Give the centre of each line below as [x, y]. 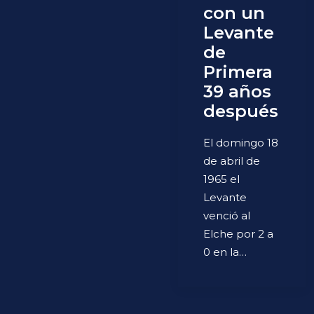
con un [234, 13]
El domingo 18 [241, 143]
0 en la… [225, 252]
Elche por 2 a [238, 234]
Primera [238, 72]
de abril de [232, 161]
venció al [227, 216]
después [241, 111]
